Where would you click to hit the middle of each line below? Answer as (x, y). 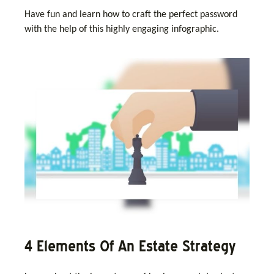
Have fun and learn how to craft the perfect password (131, 14)
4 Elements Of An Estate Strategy (130, 246)
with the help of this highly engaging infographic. (122, 29)
